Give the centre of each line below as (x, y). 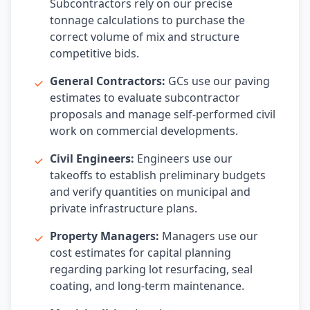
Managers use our (209, 236)
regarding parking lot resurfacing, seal (151, 269)
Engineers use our (183, 158)
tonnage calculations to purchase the (147, 20)
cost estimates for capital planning (140, 253)
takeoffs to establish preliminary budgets (158, 175)
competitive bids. (94, 53)
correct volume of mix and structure (145, 37)
